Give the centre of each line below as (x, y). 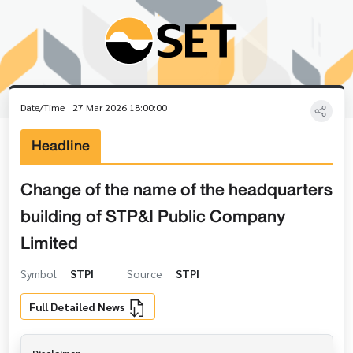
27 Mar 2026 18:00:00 (119, 108)
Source (145, 273)
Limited (49, 243)
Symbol (39, 273)
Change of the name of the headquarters (176, 190)
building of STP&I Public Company (153, 216)
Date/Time (43, 108)
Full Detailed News (78, 306)
